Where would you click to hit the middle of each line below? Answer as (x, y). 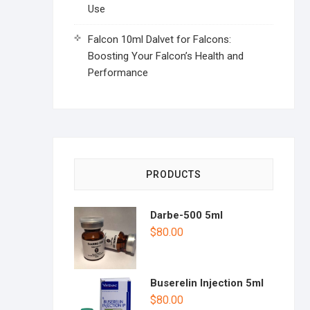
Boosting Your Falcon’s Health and (166, 56)
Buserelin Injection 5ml (207, 283)
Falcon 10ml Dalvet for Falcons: (159, 39)
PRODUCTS (174, 174)
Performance (118, 73)
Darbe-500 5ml (186, 215)
